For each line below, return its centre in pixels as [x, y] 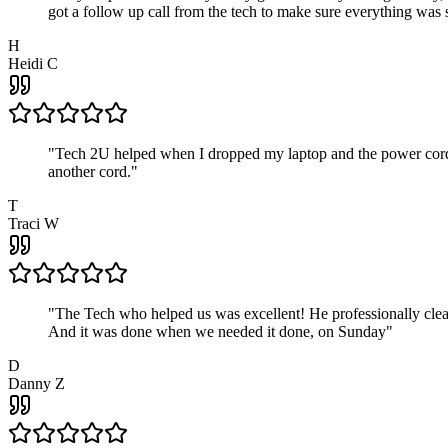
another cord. [89, 172]
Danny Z [36, 384]
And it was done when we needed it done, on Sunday [217, 332]
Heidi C [33, 64]
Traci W [33, 224]
